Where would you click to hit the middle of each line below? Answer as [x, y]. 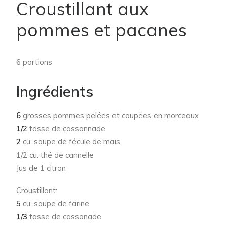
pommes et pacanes [102, 30]
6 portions [34, 62]
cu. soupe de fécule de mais [70, 141]
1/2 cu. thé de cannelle [55, 155]
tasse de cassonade [64, 216]
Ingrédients [55, 91]
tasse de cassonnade [66, 128]
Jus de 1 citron [41, 168]
